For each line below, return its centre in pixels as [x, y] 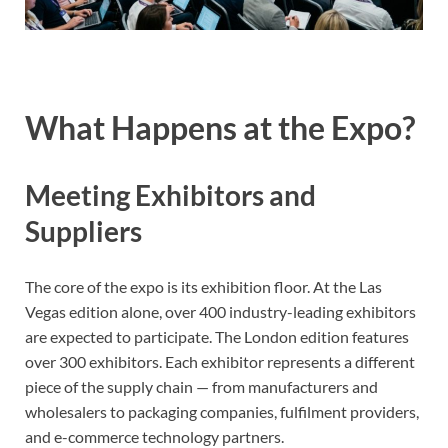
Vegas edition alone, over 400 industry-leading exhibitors [220, 312]
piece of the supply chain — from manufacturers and [201, 387]
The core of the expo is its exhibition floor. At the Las [203, 287]
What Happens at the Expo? [220, 128]
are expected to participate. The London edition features [217, 337]
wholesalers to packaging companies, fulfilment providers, [222, 412]
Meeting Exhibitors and [170, 195]
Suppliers [83, 231]
